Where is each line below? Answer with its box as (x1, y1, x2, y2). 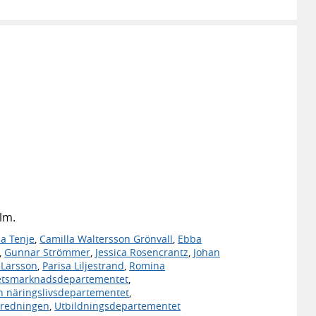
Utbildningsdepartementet (54, 298, 181, 312)
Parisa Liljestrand (42, 258, 125, 272)
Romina (129, 258, 166, 272)
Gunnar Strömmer (4, 245, 91, 259)
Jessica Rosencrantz (95, 245, 189, 259)
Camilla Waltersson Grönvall (39, 231, 174, 245)
